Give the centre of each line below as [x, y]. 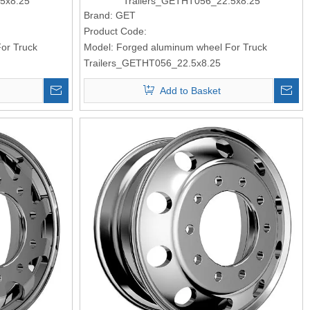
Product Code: [116, 31]
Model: [99, 47]
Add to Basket [191, 90]
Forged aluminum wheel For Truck [192, 47]
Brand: [99, 15]
